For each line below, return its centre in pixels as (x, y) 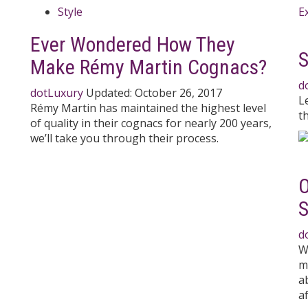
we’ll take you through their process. (124, 138)
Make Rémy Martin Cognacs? (148, 67)
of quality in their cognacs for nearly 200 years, (151, 123)
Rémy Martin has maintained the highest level (148, 108)
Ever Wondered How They (133, 44)
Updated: (110, 92)
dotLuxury (57, 92)
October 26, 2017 (178, 92)
